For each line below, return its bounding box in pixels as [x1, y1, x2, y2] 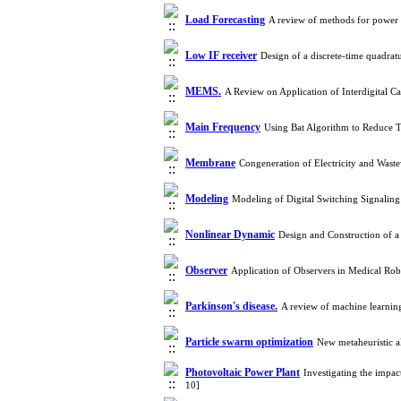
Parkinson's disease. [185, 300, 277, 312]
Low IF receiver [185, 49, 257, 62]
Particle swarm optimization [185, 336, 313, 348]
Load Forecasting [185, 13, 265, 26]
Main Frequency [185, 121, 260, 133]
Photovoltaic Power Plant [185, 366, 300, 379]
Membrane [185, 157, 235, 169]
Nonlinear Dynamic [185, 228, 275, 241]
